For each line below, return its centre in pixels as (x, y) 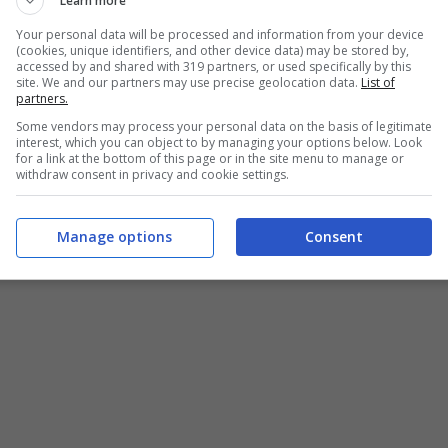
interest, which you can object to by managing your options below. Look (219, 142)
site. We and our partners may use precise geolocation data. (188, 82)
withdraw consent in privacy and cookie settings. (152, 174)
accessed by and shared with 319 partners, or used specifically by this (213, 66)
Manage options (114, 236)
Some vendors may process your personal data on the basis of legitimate (224, 126)
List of (378, 82)
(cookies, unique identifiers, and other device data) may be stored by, (212, 50)
